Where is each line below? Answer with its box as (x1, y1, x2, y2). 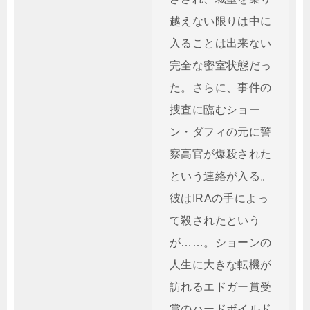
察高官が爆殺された (170, 148, 272, 160)
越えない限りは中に (170, 15, 272, 27)
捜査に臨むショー (170, 104, 261, 116)
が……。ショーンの (170, 237, 272, 248)
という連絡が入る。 (170, 170, 272, 182)
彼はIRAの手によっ (170, 192, 268, 204)
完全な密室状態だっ (170, 60, 272, 71)
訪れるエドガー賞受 (170, 281, 272, 293)
